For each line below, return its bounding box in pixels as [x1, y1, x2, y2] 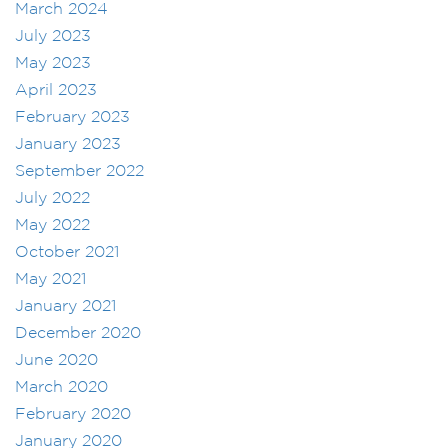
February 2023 [15, 110, 130, 126]
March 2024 [15, 2, 108, 18]
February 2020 [15, 407, 131, 423]
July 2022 [15, 191, 90, 207]
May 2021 [15, 272, 86, 288]
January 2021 [15, 299, 116, 315]
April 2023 [15, 83, 97, 99]
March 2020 [15, 380, 108, 396]
